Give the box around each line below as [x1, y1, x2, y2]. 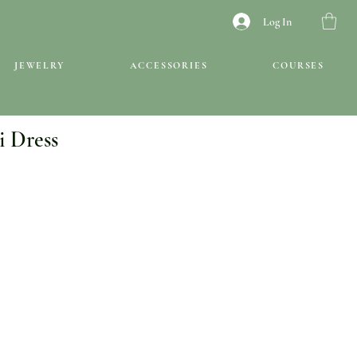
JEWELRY [14, 60, 65, 71]
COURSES [273, 60, 325, 71]
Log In [263, 14, 292, 29]
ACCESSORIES [129, 60, 208, 71]
